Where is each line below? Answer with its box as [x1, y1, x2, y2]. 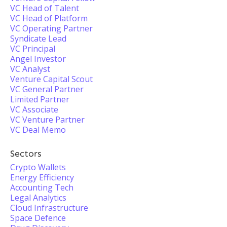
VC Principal [10, 43, 55, 54]
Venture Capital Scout [10, 73, 93, 85]
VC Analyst [10, 63, 50, 74]
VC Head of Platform [10, 13, 88, 24]
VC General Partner [10, 84, 84, 95]
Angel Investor [10, 53, 66, 64]
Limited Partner [10, 94, 69, 105]
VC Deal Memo [10, 124, 66, 135]
